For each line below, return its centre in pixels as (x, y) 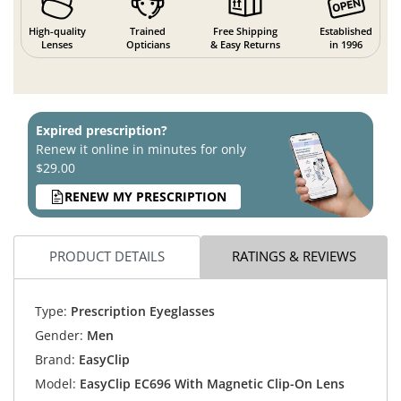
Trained (148, 30)
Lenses (57, 44)
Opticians (148, 44)
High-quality (57, 30)
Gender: (59, 336)
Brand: (55, 360)
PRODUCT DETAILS (107, 256)
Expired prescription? (102, 130)
